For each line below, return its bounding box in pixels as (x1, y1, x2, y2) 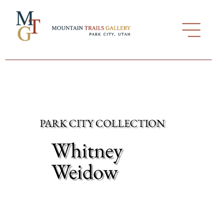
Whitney (51, 136, 123, 164)
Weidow (51, 157, 118, 185)
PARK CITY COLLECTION (40, 116, 165, 130)
